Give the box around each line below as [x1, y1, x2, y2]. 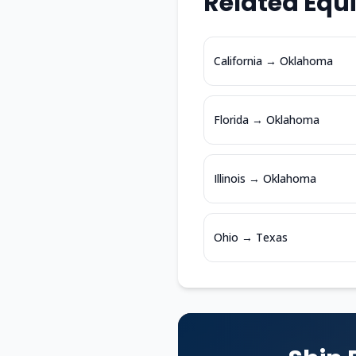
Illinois [214, 171, 246, 186]
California [214, 53, 262, 68]
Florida [214, 112, 249, 127]
